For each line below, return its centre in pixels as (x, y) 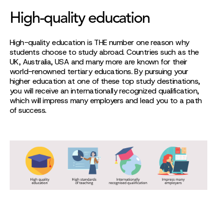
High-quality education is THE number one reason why (100, 42)
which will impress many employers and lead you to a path (106, 101)
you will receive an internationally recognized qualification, (104, 91)
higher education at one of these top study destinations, (105, 81)
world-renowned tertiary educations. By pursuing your (99, 71)
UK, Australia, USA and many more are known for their (99, 62)
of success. (28, 110)
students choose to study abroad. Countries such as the (104, 52)
